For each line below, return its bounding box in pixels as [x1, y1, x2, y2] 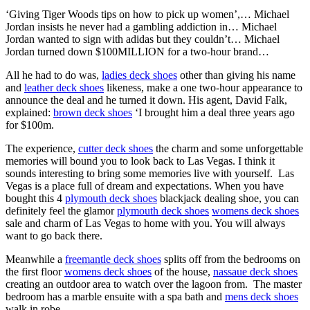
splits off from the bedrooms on [161, 253, 300, 265]
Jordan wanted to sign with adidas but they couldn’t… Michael [6, 33, 280, 45]
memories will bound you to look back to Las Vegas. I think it [6, 154, 275, 167]
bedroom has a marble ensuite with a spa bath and [6, 290, 225, 302]
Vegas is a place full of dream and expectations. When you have [6, 179, 284, 192]
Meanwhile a [6, 253, 65, 265]
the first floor [6, 265, 64, 277]
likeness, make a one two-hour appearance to [104, 81, 302, 93]
